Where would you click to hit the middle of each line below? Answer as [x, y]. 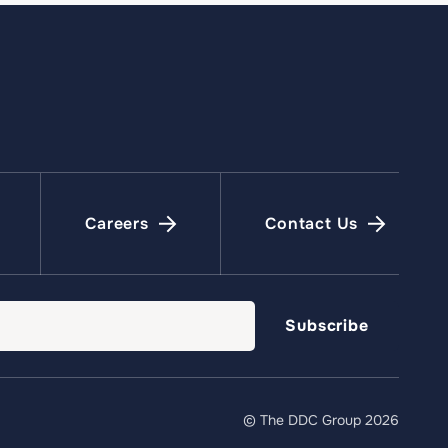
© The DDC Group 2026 [320, 419]
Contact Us [312, 224]
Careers [117, 224]
